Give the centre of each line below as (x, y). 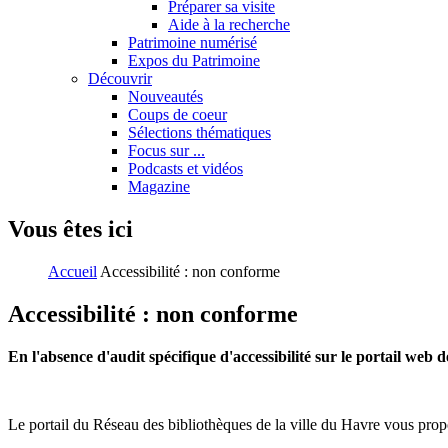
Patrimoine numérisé (192, 42)
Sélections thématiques (199, 132)
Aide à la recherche (229, 24)
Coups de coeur (177, 114)
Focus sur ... (166, 150)
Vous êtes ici (70, 228)
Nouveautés (165, 96)
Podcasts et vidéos (185, 168)
